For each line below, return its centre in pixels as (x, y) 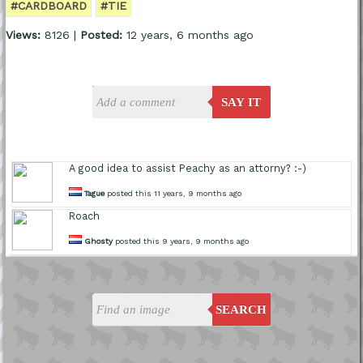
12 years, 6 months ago (188, 35)
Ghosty (99, 241)
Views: (23, 35)
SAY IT (241, 102)
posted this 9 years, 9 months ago (181, 241)
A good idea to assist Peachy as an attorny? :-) (188, 169)
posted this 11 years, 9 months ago (173, 194)
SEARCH (241, 310)
